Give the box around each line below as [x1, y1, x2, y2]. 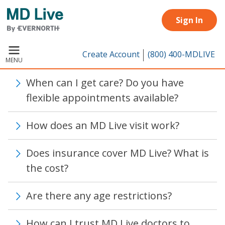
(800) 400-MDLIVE [148, 49, 215, 60]
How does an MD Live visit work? [26, 119, 179, 132]
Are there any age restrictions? [26, 189, 172, 202]
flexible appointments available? [26, 91, 178, 104]
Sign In [176, 15, 203, 26]
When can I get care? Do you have [26, 76, 184, 89]
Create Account [82, 49, 140, 60]
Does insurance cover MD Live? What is [26, 146, 209, 160]
